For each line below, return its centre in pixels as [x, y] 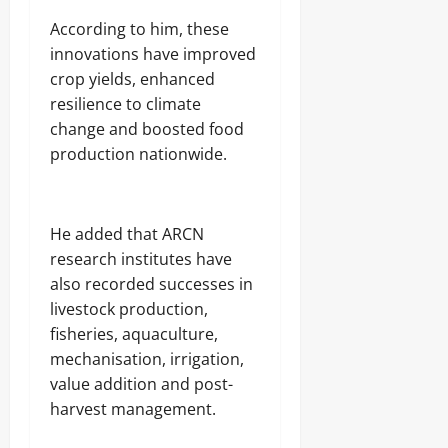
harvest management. [133, 408]
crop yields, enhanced [132, 78]
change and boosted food [147, 128]
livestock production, [129, 308]
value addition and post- [141, 383]
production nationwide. [138, 153]
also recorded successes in [151, 283]
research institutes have [141, 258]
